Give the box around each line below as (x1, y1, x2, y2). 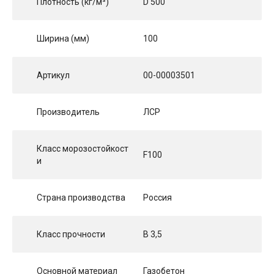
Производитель (37, 107, 100, 117)
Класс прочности (37, 229, 105, 240)
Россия (143, 193, 172, 203)
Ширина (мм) (37, 34, 89, 44)
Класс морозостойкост (37, 144, 128, 154)
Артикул (37, 70, 70, 81)
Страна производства (37, 193, 125, 203)
